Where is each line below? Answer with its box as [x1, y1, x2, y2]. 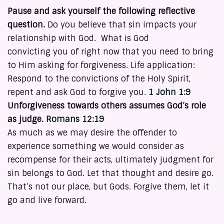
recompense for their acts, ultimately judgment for [7, 154, 213, 165]
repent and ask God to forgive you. [7, 87, 148, 98]
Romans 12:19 [46, 114, 104, 125]
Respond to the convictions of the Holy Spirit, [7, 73, 190, 84]
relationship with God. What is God [7, 33, 149, 44]
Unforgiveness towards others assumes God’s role [7, 100, 206, 111]
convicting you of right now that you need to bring [7, 46, 213, 57]
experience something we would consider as [7, 141, 184, 152]
